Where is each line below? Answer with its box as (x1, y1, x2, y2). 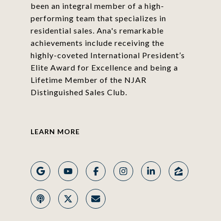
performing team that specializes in (30, 13, 166, 23)
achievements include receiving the (30, 37, 164, 47)
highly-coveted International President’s (30, 50, 185, 60)
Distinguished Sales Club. (30, 87, 127, 97)
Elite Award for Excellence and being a (30, 62, 178, 72)
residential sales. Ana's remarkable (30, 25, 164, 35)
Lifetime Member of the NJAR (30, 74, 147, 84)
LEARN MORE (30, 127, 80, 136)
